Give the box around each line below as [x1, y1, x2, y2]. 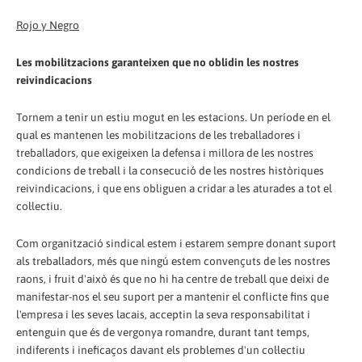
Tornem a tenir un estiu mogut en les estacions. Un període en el [16, 111, 330, 124]
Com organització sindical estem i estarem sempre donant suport [16, 237, 336, 250]
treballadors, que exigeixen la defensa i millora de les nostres [16, 146, 314, 160]
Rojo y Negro [16, 19, 79, 32]
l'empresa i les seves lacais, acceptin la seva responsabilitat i [16, 308, 310, 322]
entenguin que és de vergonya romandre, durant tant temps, [16, 326, 309, 339]
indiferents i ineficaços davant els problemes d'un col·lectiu [16, 343, 305, 357]
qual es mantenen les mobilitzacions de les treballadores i [16, 128, 301, 142]
